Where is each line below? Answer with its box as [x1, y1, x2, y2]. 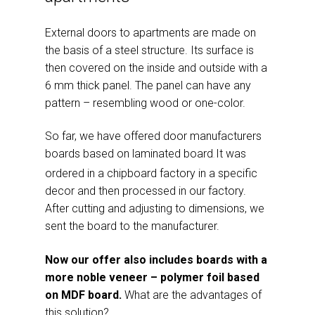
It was [216, 147, 246, 161]
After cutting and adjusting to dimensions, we [45, 202, 264, 216]
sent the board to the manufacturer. [45, 219, 219, 233]
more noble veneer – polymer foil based [45, 270, 259, 284]
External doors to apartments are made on [45, 26, 256, 39]
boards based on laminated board [45, 147, 213, 161]
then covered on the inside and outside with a [45, 61, 267, 75]
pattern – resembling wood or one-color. [45, 96, 245, 110]
